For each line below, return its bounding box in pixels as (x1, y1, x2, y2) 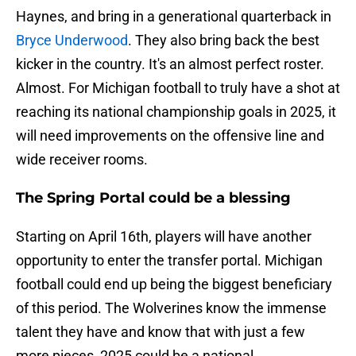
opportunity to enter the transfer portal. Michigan (16, 252, 323, 269)
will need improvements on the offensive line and (16, 127, 324, 145)
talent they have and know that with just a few (16, 323, 305, 341)
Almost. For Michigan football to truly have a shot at (16, 79, 340, 97)
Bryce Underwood (16, 32, 128, 49)
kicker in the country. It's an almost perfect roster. (16, 56, 324, 73)
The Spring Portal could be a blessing (16, 189, 291, 207)
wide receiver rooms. (16, 151, 148, 168)
